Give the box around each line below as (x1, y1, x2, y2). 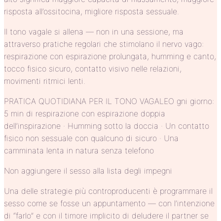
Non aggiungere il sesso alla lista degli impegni (4, 165, 172, 176)
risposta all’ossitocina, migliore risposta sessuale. (4, 6, 179, 16)
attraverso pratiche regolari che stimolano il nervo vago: (4, 38, 204, 49)
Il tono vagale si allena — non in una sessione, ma (4, 26, 184, 37)
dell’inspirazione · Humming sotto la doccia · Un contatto (4, 120, 209, 131)
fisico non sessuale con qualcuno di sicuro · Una (4, 133, 179, 143)
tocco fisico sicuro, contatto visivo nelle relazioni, (4, 63, 182, 74)
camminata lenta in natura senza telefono (4, 145, 154, 155)
